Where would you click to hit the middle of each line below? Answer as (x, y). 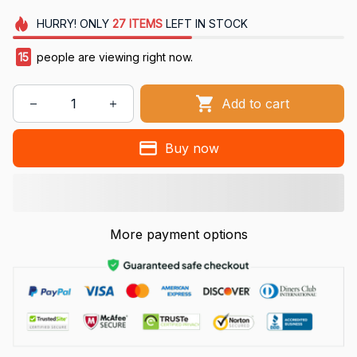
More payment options (178, 235)
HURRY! (56, 24)
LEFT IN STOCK (205, 24)
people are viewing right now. (113, 57)
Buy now (192, 148)
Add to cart (256, 103)
